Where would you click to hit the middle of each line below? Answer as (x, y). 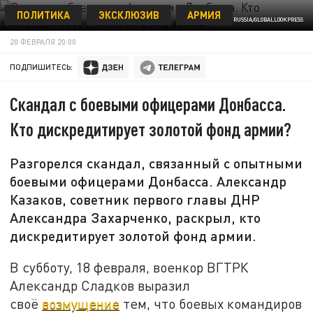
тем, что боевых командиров (211, 303)
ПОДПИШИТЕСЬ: (42, 67)
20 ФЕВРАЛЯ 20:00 (43, 41)
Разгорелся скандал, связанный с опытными (156, 163)
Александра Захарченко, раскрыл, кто (136, 218)
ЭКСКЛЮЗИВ (129, 14)
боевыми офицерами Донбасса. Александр (148, 181)
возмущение (81, 303)
